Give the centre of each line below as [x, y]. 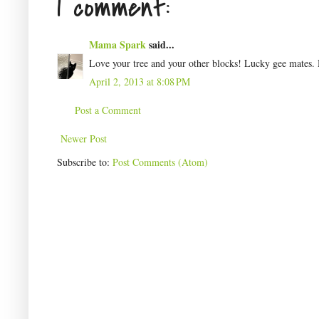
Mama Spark [117, 45]
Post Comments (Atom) [160, 162]
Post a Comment [108, 110]
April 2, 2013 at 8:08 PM [140, 82]
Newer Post [84, 139]
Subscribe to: [85, 162]
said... [160, 45]
